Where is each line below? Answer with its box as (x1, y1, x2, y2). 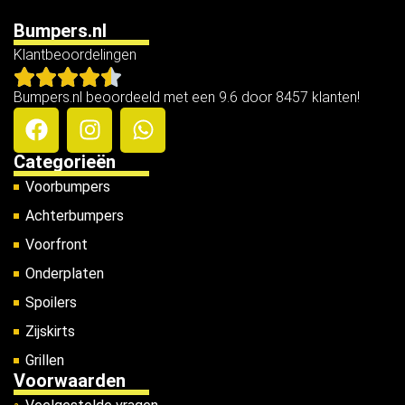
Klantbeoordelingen (14, 45, 137, 63)
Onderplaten (24, 264, 104, 282)
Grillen (24, 351, 64, 369)
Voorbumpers (24, 177, 110, 195)
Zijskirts (24, 322, 75, 340)
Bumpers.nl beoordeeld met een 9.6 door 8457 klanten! (14, 88, 360, 106)
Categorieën (14, 150, 116, 173)
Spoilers (24, 293, 77, 311)
